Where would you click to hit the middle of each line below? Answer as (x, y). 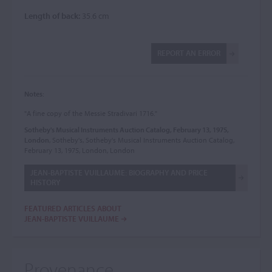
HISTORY (45, 182)
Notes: (34, 94)
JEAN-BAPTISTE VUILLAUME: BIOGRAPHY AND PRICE (119, 172)
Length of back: (52, 16)
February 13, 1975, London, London (80, 150)
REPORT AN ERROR (189, 53)
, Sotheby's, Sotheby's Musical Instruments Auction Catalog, (142, 140)
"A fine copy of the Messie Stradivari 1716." (91, 113)
